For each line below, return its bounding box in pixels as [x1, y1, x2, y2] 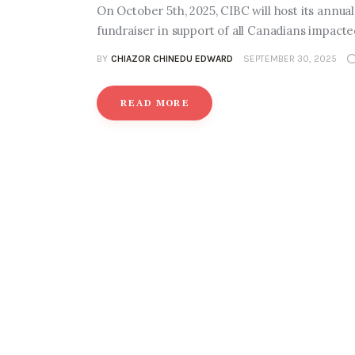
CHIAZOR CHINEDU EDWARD [110, 53, 233, 65]
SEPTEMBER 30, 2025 [242, 53, 337, 65]
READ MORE [120, 98, 189, 110]
